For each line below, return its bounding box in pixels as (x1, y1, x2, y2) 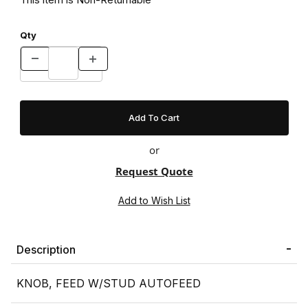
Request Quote (115, 164, 193, 179)
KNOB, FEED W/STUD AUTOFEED (16, 276, 201, 291)
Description (16, 243, 76, 257)
